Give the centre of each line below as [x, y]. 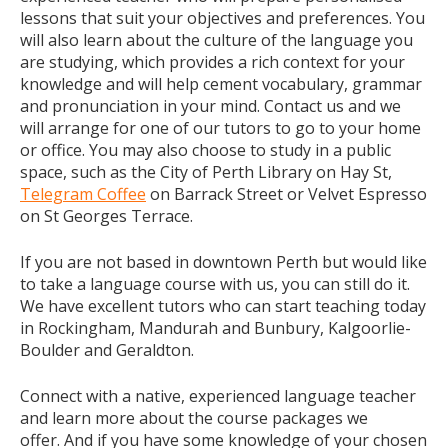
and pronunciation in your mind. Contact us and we [210, 106]
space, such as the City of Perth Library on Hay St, [206, 172]
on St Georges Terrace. [106, 216]
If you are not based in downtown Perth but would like [223, 262]
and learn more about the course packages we [194, 418]
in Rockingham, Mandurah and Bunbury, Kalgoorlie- [215, 328]
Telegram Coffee [83, 194]
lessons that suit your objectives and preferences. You [222, 18]
